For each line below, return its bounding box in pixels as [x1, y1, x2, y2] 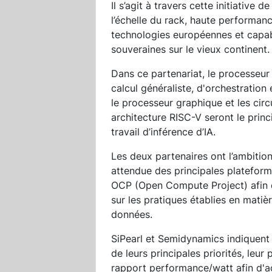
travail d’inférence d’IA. [111, 125, 216, 138]
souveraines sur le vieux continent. [111, 42, 270, 55]
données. [111, 208, 152, 220]
